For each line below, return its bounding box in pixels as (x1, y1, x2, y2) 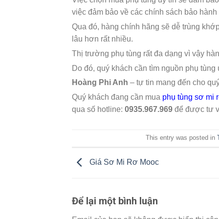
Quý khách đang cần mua (72, 93, 162, 102)
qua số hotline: (72, 105, 125, 114)
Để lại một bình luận (72, 195, 160, 207)
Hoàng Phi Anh (72, 78, 128, 87)
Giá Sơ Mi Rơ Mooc (88, 158, 159, 167)
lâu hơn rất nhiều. (72, 35, 133, 44)
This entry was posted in (146, 134, 218, 142)
